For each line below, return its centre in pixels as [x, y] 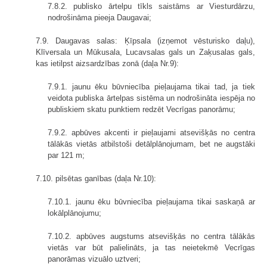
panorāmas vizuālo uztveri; [94, 259]
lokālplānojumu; [74, 213]
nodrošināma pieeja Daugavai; [100, 17]
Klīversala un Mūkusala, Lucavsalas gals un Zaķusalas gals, [145, 52]
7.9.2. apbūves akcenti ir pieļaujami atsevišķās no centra [151, 132]
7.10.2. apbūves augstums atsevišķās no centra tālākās [151, 236]
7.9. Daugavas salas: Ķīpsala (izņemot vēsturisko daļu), [145, 41]
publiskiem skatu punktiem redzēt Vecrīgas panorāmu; [142, 109]
